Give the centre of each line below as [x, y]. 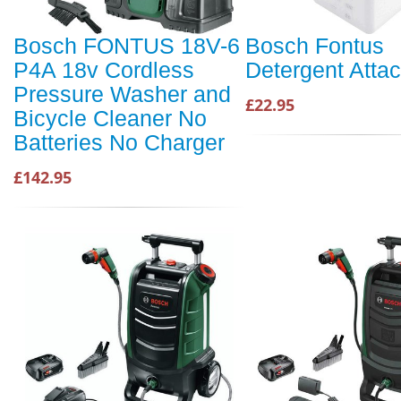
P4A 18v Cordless [104, 70]
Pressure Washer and [122, 94]
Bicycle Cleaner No [110, 119]
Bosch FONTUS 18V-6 [127, 46]
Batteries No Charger [119, 143]
